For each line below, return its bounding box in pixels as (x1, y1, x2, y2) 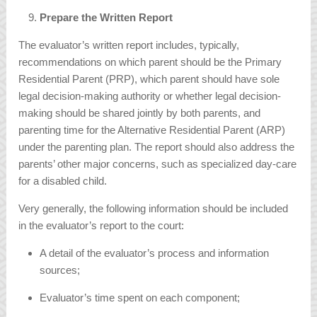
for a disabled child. (18, 175, 108, 188)
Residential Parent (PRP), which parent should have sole (18, 73, 280, 86)
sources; (40, 264, 81, 277)
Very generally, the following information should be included (18, 202, 289, 215)
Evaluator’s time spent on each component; (40, 292, 241, 304)
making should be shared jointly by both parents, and (18, 107, 261, 120)
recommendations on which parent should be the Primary (18, 56, 282, 69)
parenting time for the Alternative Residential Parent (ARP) (18, 124, 286, 137)
